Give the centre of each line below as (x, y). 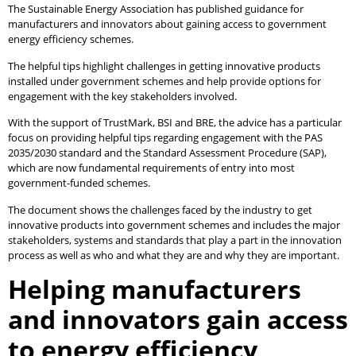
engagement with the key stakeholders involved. (124, 96)
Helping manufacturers (155, 288)
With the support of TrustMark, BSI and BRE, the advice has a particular (175, 123)
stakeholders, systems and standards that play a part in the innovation (175, 240)
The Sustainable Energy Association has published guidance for (156, 9)
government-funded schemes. (80, 183)
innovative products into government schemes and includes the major (174, 224)
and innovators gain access (178, 319)
